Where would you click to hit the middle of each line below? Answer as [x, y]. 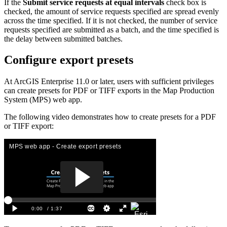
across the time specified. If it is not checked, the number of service [111, 20]
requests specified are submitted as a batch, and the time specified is [111, 29]
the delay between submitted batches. [63, 39]
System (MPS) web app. [43, 100]
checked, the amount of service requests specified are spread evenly [111, 11]
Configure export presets [69, 60]
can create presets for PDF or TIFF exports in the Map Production [109, 91]
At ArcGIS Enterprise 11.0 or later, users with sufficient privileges [109, 82]
